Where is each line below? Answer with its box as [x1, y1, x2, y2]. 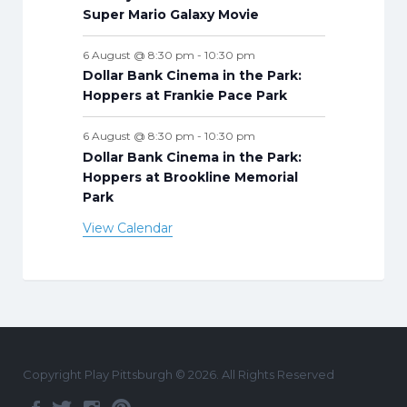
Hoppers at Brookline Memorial [82, 169, 298, 186]
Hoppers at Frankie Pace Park [82, 87, 287, 104]
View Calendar [82, 220, 173, 237]
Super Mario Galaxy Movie [82, 5, 259, 23]
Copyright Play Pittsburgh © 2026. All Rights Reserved [23, 367, 334, 382]
